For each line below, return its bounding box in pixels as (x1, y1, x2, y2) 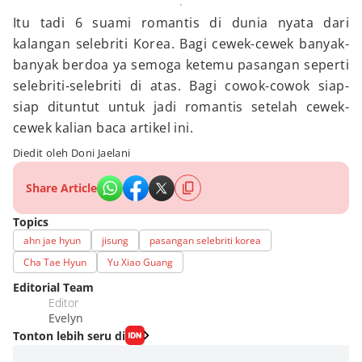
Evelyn (48, 310, 83, 326)
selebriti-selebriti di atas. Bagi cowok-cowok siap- (13, 77, 349, 95)
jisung (102, 234, 128, 248)
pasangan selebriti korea (149, 234, 261, 248)
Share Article (26, 180, 97, 196)
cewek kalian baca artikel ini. (13, 119, 193, 137)
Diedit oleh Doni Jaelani (13, 145, 131, 161)
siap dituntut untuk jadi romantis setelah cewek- (13, 98, 349, 116)
